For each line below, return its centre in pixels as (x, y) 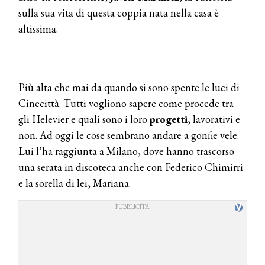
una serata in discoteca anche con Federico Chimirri (131, 167)
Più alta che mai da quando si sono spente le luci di (129, 87)
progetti (169, 119)
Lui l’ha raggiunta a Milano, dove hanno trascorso (126, 151)
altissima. (38, 28)
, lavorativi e (214, 119)
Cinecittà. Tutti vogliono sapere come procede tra (126, 103)
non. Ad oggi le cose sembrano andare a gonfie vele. (129, 135)
